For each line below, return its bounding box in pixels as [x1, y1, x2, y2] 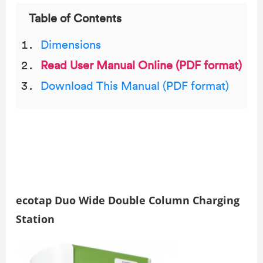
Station [16, 212, 55, 226]
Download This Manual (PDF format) [41, 80, 229, 92]
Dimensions [41, 39, 101, 51]
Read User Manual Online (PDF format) [41, 60, 242, 72]
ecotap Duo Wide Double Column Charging [16, 193, 240, 207]
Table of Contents [29, 13, 122, 25]
